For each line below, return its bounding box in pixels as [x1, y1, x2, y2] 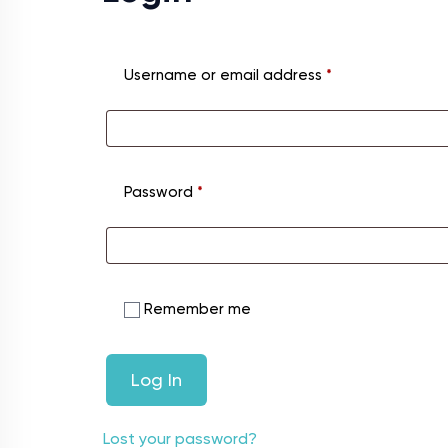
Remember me [144, 300, 251, 319]
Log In [131, 369, 182, 391]
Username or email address [124, 66, 326, 85]
